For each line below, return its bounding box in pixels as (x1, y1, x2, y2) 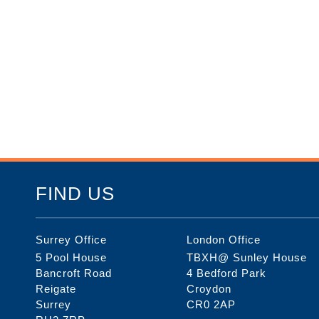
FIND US (36, 183, 115, 205)
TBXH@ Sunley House (187, 251, 308, 263)
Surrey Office (36, 233, 107, 246)
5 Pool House (36, 251, 107, 263)
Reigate (36, 282, 76, 295)
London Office (187, 233, 261, 246)
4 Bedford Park (187, 266, 267, 279)
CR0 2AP (187, 298, 236, 310)
